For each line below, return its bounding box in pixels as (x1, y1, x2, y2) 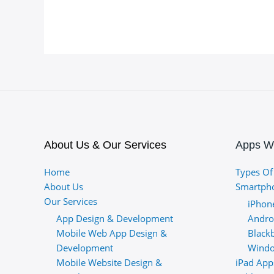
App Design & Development (56, 212, 173, 224)
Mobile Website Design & (56, 256, 162, 268)
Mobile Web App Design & (56, 226, 167, 239)
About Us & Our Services (44, 139, 166, 151)
